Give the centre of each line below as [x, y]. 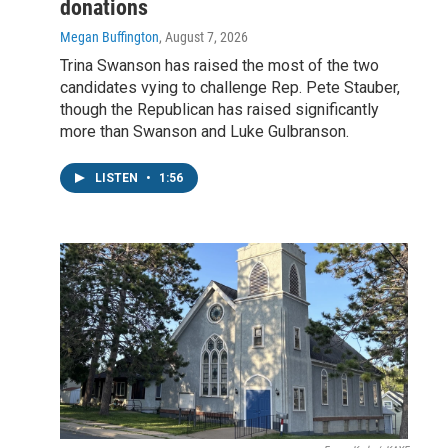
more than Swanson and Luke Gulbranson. [204, 132]
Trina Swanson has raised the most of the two [219, 66]
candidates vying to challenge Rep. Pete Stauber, [230, 88]
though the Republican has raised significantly [219, 110]
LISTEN [118, 178]
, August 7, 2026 [203, 37]
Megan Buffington [109, 37]
